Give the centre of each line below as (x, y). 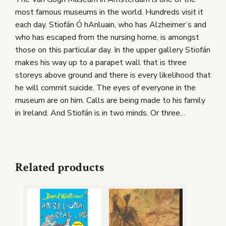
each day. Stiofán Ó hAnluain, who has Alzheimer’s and (111, 24)
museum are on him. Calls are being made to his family (110, 100)
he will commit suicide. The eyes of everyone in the (105, 88)
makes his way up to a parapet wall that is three (101, 62)
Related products (60, 167)
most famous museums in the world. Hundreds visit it (109, 12)
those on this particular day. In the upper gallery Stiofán (113, 50)
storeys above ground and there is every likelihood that (113, 75)
